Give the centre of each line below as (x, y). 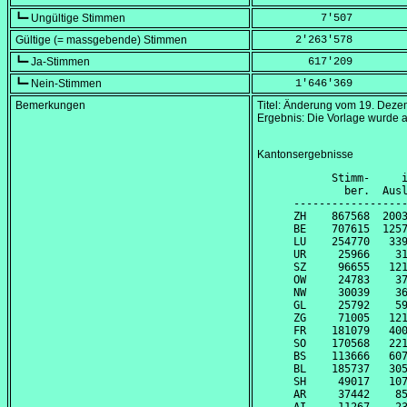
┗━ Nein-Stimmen (59, 84)
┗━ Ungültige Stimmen (70, 19)
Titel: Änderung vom (308, 106)
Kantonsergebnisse (305, 155)
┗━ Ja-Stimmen (53, 62)
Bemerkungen (50, 106)
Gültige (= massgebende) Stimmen (101, 40)
